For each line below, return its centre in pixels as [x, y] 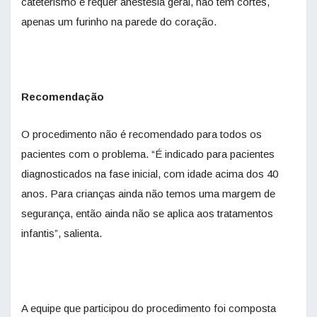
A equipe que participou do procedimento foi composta [149, 309]
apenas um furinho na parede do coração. [119, 22]
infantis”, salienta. [62, 234]
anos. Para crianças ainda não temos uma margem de [148, 194]
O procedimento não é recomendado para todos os [142, 134]
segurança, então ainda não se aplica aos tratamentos [147, 214]
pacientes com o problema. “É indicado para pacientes [148, 154]
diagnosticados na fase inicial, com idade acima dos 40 [150, 174]
